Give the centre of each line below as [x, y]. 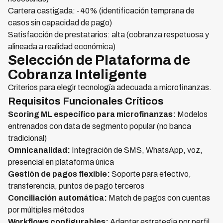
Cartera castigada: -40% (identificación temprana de [101, 11]
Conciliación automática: [57, 198]
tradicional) [27, 138]
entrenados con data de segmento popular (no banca [100, 126]
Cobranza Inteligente [77, 74]
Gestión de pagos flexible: [59, 174]
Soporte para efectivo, [151, 174]
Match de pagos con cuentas [159, 198]
